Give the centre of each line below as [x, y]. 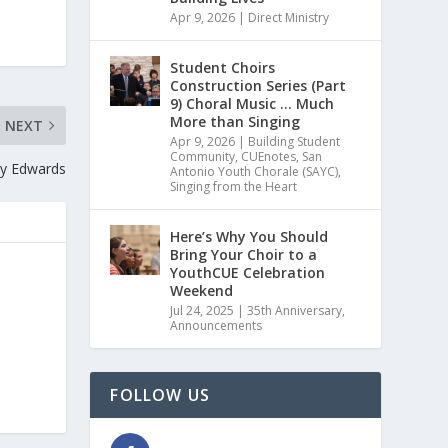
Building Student [294, 142]
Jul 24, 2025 [202, 311]
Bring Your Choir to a [244, 255]
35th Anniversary [295, 311]
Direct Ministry [289, 18]
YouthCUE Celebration [248, 273]
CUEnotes [269, 157]
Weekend [202, 291]
